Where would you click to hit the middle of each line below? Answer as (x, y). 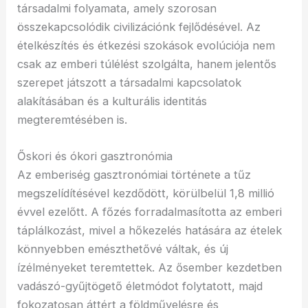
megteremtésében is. (73, 119)
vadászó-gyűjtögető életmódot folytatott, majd (140, 286)
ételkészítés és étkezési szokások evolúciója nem (146, 45)
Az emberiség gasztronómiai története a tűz (134, 174)
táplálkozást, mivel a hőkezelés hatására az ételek (150, 230)
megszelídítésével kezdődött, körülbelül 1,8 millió (146, 193)
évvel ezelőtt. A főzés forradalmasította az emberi (150, 211)
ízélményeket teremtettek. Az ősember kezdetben (150, 267)
